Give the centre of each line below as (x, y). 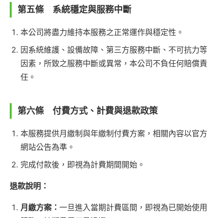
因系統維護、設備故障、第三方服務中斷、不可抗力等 (114, 50)
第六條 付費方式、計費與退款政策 (88, 111)
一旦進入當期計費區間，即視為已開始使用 (133, 208)
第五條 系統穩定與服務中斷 (74, 10)
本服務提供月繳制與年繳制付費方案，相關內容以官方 (114, 134)
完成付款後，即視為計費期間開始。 (83, 165)
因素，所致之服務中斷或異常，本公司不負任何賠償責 (114, 64)
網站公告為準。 (48, 147)
